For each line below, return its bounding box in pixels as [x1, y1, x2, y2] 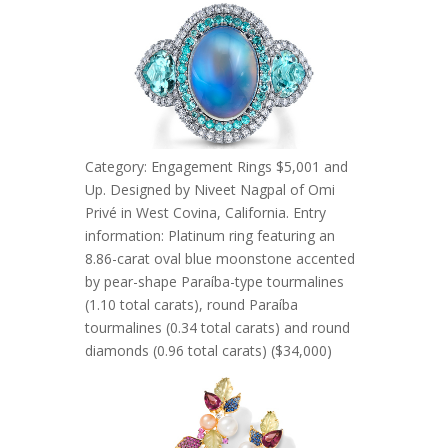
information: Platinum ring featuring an [84, 225, 335, 245]
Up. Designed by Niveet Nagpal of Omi [84, 179, 335, 199]
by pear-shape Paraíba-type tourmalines [84, 271, 344, 291]
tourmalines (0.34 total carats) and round [84, 317, 350, 337]
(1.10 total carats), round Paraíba [84, 294, 298, 314]
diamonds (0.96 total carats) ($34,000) [84, 340, 332, 360]
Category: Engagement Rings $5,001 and [84, 156, 348, 176]
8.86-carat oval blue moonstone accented [84, 248, 355, 268]
